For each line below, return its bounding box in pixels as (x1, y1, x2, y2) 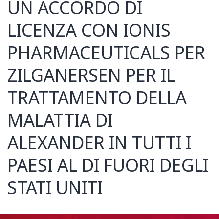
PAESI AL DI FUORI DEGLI (7, 153, 208, 178)
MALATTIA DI (7, 108, 113, 133)
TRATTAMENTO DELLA (7, 86, 187, 111)
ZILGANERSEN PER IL (7, 63, 175, 88)
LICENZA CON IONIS (7, 18, 171, 44)
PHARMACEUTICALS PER (7, 41, 205, 66)
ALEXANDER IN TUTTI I (7, 131, 191, 156)
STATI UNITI (7, 175, 103, 201)
